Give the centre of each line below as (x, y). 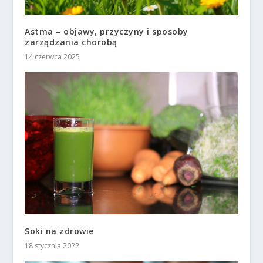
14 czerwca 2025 (53, 57)
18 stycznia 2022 (52, 246)
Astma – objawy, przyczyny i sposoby (107, 32)
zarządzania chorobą (71, 42)
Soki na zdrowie (59, 231)
